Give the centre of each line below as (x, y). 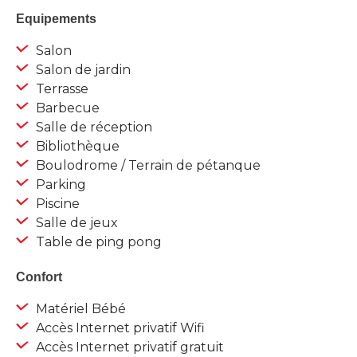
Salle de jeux (75, 223)
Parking (59, 185)
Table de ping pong (97, 242)
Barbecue (66, 108)
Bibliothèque (76, 147)
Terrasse (61, 89)
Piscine (56, 204)
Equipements (56, 19)
